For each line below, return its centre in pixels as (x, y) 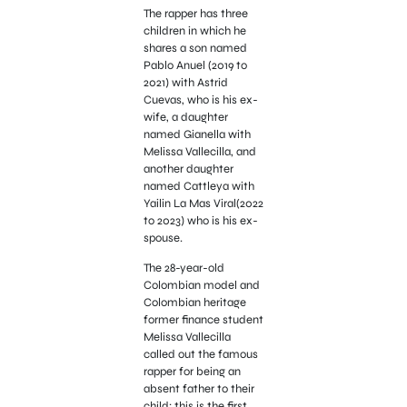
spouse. (164, 238)
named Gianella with (197, 134)
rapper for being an (192, 372)
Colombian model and (201, 286)
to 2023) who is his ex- (200, 220)
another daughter (188, 169)
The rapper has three (195, 13)
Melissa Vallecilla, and (199, 151)
